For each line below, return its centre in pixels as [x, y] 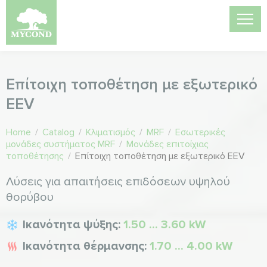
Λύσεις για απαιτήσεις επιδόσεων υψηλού [118, 182]
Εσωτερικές [200, 132]
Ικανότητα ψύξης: [73, 225]
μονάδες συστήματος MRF [60, 144]
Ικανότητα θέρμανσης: [86, 246]
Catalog [58, 132]
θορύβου [30, 197]
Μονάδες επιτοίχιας [167, 144]
